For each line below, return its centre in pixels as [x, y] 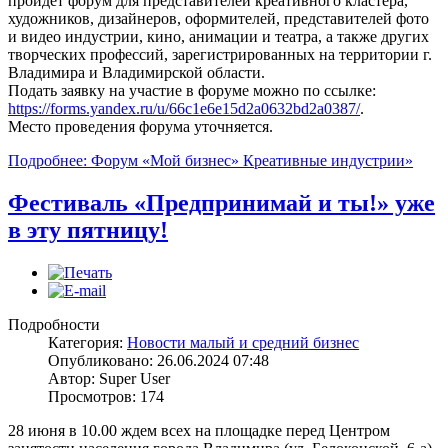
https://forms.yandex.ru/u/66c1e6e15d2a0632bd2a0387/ [184, 109]
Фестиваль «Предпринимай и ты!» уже [221, 203]
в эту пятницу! [88, 230]
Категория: [87, 342]
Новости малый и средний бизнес [243, 342]
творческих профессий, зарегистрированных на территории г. [220, 55]
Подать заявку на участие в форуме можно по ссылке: [192, 91]
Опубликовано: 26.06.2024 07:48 [158, 360]
